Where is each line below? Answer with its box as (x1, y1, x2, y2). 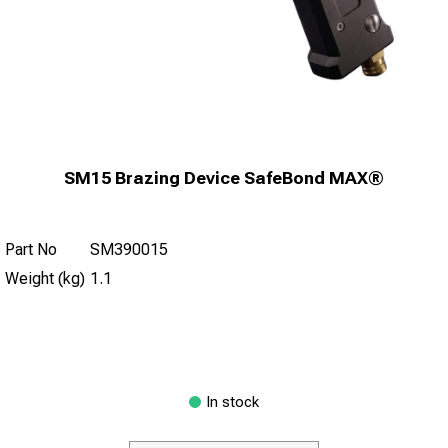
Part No (5, 240, 57, 259)
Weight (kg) (5, 269, 85, 288)
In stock (206, 393, 259, 411)
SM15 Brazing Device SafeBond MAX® (64, 168, 384, 188)
